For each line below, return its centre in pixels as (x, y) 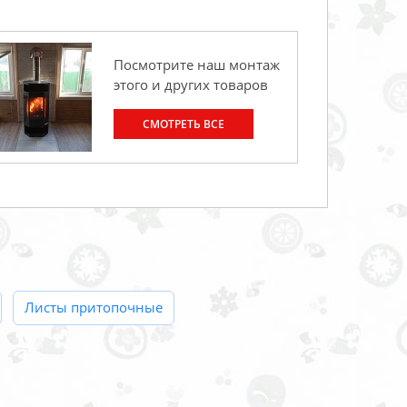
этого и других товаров (191, 85)
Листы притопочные (94, 307)
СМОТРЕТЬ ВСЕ (184, 124)
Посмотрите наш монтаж (197, 65)
